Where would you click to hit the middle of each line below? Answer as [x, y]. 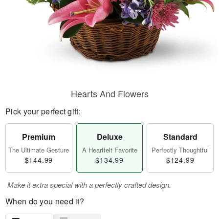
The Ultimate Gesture [39, 150]
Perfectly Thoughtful [180, 150]
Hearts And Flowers [109, 93]
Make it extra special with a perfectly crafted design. [89, 185]
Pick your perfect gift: [43, 111]
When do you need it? [45, 201]
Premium [39, 137]
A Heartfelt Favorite [109, 150]
